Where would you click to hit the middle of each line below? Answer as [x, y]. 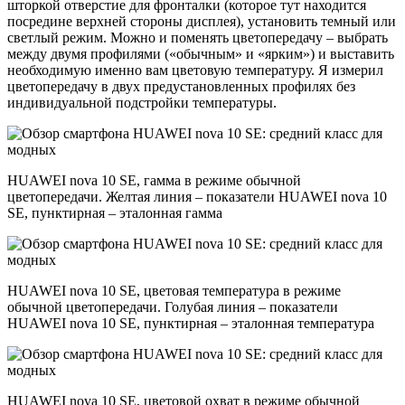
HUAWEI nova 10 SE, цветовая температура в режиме [174, 291]
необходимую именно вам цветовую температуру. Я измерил [195, 71]
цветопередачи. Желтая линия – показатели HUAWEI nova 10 [197, 197]
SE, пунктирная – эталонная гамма [115, 213]
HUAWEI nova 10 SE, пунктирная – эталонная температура [191, 324]
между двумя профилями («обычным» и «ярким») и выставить [201, 54]
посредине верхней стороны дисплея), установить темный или [202, 22]
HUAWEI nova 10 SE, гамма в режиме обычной [154, 181]
